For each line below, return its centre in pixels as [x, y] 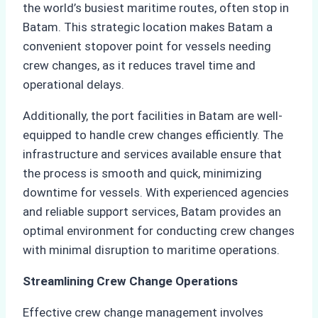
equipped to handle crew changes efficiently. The [153, 135]
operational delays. [73, 85]
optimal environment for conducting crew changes [159, 231]
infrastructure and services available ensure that [152, 154]
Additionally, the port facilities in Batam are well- [153, 116]
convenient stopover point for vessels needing [147, 46]
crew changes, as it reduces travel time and [139, 66]
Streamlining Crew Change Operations [130, 281]
